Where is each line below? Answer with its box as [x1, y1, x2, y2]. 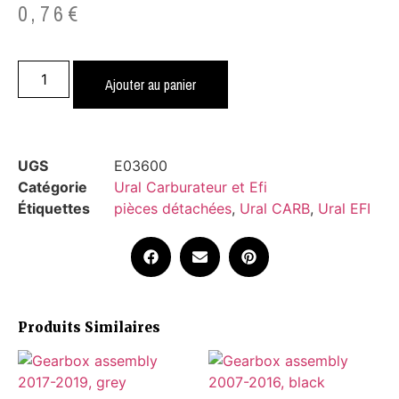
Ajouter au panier [105, 74, 197, 94]
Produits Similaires [18, 318, 160, 336]
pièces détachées [114, 199, 232, 217]
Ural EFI [318, 199, 370, 217]
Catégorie [18, 177, 87, 196]
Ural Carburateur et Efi [114, 177, 267, 196]
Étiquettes [18, 199, 90, 217]
